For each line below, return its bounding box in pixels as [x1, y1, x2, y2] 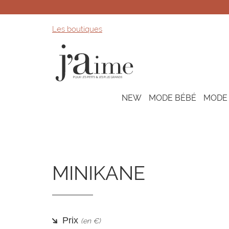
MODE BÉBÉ [149, 93, 196, 103]
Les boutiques [52, 25, 102, 34]
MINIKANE [52, 162, 145, 185]
